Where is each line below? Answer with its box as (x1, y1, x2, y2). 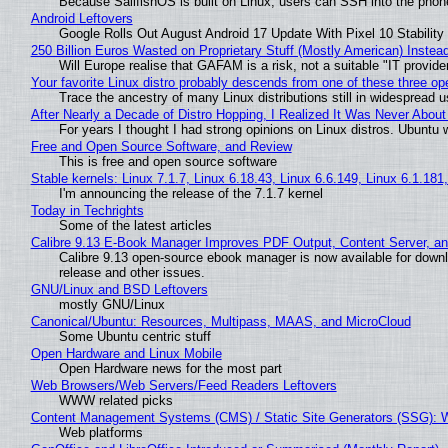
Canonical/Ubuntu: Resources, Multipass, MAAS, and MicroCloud (30, 313, 411, 329)
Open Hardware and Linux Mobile (30, 345, 222, 361)
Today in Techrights (30, 202, 144, 218)
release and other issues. (58, 264, 205, 280)
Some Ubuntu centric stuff (58, 328, 211, 344)
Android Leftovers (30, 10, 133, 26)
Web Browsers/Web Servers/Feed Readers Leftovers (30, 377, 337, 393)
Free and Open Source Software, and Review (30, 138, 292, 154)
